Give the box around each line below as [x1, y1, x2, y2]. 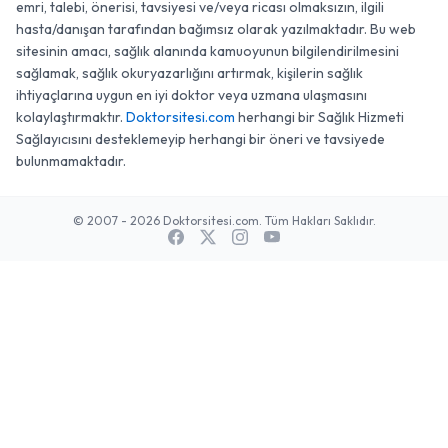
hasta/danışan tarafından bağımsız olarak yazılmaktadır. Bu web [16, 20, 416, 38]
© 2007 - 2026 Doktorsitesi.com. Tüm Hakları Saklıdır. [72, 213, 376, 228]
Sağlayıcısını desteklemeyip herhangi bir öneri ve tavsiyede [16, 130, 385, 148]
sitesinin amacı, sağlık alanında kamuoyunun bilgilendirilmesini [16, 42, 399, 60]
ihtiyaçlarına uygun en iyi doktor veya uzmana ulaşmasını [16, 86, 367, 104]
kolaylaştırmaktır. [16, 108, 126, 126]
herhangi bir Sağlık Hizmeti [235, 108, 404, 126]
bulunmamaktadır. [16, 152, 126, 170]
